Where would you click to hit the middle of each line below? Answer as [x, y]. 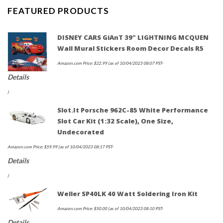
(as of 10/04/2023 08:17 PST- [85, 147]
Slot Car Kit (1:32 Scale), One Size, [115, 121]
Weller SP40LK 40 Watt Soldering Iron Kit [127, 194]
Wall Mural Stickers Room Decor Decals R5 [130, 49]
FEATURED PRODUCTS [58, 11]
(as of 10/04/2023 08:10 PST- [135, 209]
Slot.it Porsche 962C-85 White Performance [133, 110]
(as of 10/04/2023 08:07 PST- [135, 63]
